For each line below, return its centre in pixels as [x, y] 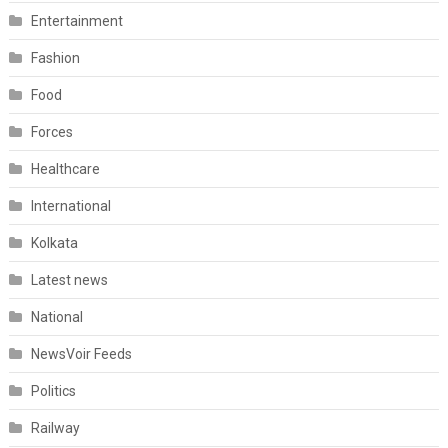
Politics [53, 391]
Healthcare [65, 169]
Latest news [69, 280]
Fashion [55, 58]
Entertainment [76, 21]
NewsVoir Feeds [81, 354]
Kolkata [54, 243]
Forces [51, 132]
